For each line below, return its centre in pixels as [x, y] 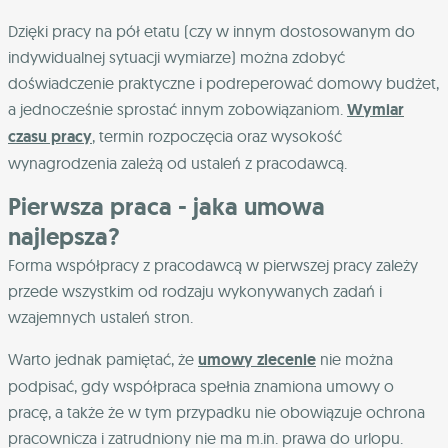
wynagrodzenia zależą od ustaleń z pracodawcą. [177, 163]
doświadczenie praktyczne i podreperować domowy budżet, [223, 83]
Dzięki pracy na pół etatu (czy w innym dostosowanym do [211, 31]
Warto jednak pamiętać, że [103, 359]
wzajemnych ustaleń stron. [100, 317]
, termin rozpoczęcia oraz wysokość [217, 136]
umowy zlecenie [257, 360]
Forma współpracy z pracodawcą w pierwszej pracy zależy [213, 265]
